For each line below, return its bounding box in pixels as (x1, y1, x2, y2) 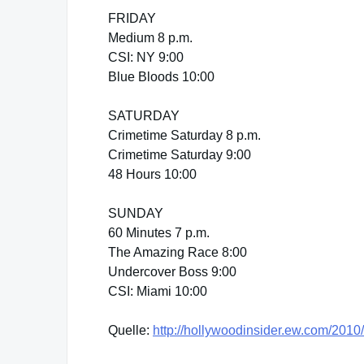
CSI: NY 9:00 (108, 50, 184, 64)
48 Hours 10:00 (108, 167, 197, 181)
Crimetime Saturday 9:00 (108, 148, 251, 162)
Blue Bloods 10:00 (108, 70, 214, 84)
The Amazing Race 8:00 (108, 245, 247, 259)
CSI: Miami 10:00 (108, 284, 207, 298)
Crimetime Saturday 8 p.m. (108, 128, 261, 142)
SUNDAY (108, 206, 163, 220)
